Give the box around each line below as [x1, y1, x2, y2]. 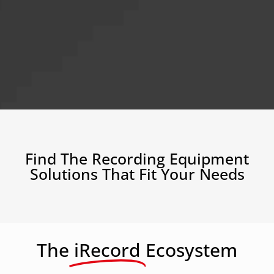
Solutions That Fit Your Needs [29, 163, 245, 184]
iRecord [74, 237, 141, 262]
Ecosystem [146, 237, 237, 262]
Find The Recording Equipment [25, 147, 249, 169]
